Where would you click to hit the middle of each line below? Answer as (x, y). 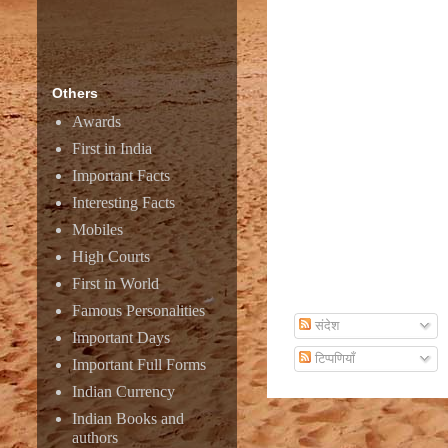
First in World (115, 283)
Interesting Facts (123, 202)
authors (95, 437)
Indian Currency (123, 391)
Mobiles (97, 229)
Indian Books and (128, 418)
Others (75, 93)
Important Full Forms (139, 364)
